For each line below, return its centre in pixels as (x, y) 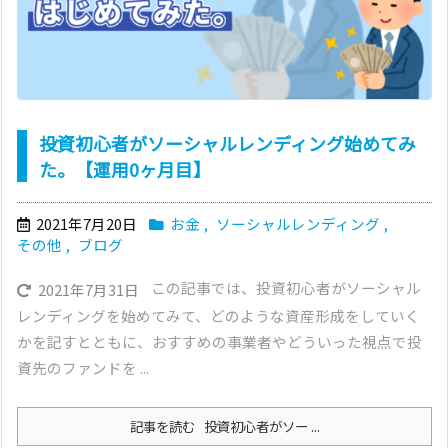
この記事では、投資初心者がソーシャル (286, 287)
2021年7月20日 (86, 223)
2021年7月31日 (88, 290)
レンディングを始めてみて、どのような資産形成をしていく (218, 316)
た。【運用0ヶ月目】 (125, 169)
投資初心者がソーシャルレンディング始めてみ (227, 143)
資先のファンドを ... (83, 368)
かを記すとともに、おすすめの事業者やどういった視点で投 (219, 342)
